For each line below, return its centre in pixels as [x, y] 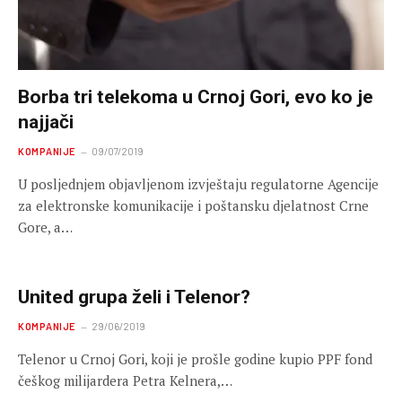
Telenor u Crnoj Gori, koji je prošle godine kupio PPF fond [195, 359]
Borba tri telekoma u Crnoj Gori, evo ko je [196, 97]
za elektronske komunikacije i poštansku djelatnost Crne [193, 206]
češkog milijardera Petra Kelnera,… [125, 381]
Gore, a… [45, 227]
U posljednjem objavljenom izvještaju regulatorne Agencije [198, 184]
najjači [46, 122]
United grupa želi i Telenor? [134, 297]
